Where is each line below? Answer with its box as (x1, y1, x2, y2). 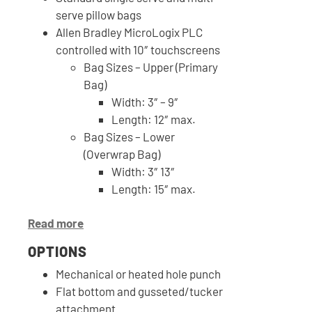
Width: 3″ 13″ (111, 164, 175, 179)
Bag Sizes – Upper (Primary (84, 60, 218, 75)
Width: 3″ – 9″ (111, 95, 178, 109)
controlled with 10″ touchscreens (56, 42, 220, 57)
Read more (28, 215, 84, 230)
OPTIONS (28, 242, 87, 260)
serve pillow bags (56, 8, 141, 22)
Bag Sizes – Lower (84, 130, 175, 144)
